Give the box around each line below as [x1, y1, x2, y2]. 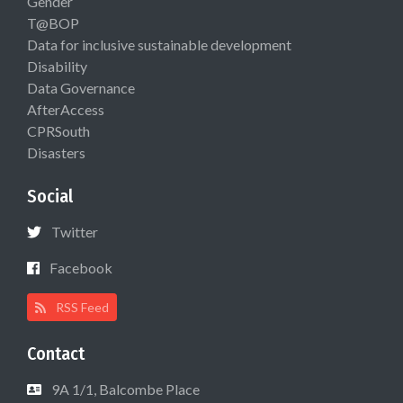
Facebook [49, 259, 112, 277]
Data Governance [27, 79, 135, 97]
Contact [27, 343, 85, 365]
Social [27, 185, 73, 208]
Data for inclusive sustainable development [27, 36, 291, 54]
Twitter [51, 223, 98, 241]
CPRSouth [27, 122, 90, 140]
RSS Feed [53, 300, 110, 316]
